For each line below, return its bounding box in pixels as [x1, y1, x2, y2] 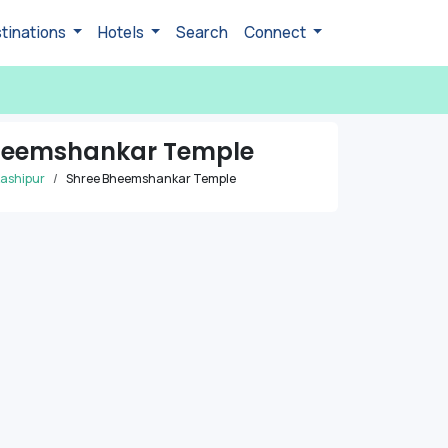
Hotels [98, 21, 148, 43]
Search [176, 21, 229, 43]
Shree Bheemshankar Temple [66, 169, 236, 187]
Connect [244, 21, 310, 43]
